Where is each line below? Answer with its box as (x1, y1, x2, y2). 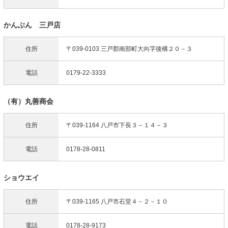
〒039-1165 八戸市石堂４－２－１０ (66, 198, 168, 206)
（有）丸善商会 (4, 97, 53, 106)
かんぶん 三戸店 (4, 21, 61, 30)
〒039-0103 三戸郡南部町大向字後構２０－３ (66, 45, 192, 53)
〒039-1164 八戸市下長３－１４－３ (66, 122, 168, 129)
